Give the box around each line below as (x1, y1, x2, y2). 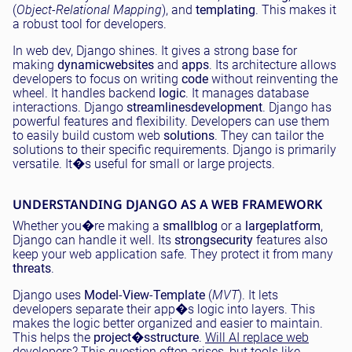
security (210, 233, 253, 247)
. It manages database (185, 86, 309, 101)
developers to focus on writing (13, 71, 181, 86)
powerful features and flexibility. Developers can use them (13, 114, 329, 129)
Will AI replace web (205, 330, 309, 345)
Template (153, 288, 205, 302)
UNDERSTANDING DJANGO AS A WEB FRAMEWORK (13, 196, 322, 213)
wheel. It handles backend (13, 86, 159, 101)
